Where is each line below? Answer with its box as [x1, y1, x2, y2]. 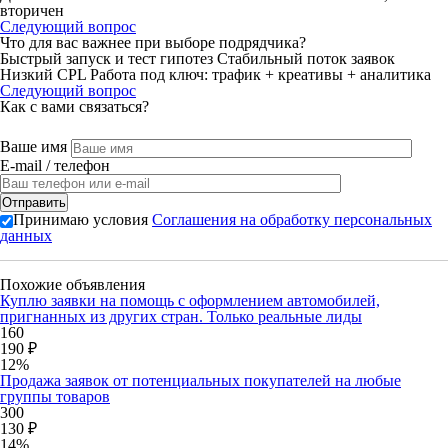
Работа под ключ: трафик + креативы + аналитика [90, 66, 431, 83]
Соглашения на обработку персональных [152, 211, 432, 228]
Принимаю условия [13, 211, 152, 228]
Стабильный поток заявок [217, 50, 395, 67]
